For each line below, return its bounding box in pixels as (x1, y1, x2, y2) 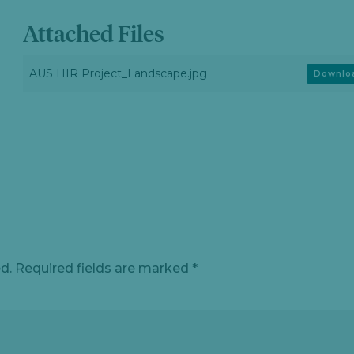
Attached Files (22, 24, 164, 47)
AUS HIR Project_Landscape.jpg (28, 66, 207, 81)
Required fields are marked (15, 261, 193, 276)
